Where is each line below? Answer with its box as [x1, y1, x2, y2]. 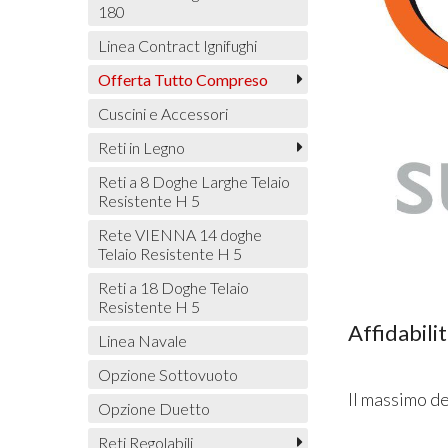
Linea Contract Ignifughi [97, 35, 257, 55]
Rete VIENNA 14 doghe [97, 224, 262, 244]
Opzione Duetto [97, 398, 210, 418]
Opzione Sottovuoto [97, 364, 238, 384]
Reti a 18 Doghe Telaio [97, 277, 249, 297]
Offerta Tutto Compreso [97, 69, 268, 89]
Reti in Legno [97, 137, 185, 157]
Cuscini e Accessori [97, 103, 228, 123]
